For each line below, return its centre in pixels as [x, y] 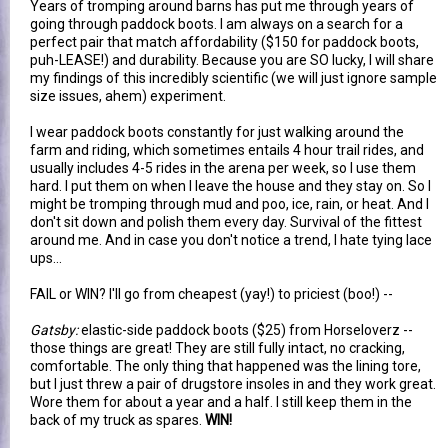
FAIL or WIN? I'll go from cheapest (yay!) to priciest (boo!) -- [211, 293]
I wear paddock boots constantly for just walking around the [217, 131]
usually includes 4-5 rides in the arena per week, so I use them [223, 167]
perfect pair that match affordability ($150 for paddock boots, [224, 41]
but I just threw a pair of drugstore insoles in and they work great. [233, 383]
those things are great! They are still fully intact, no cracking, [217, 347]
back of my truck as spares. [117, 419]
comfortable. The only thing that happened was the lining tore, [225, 365]
